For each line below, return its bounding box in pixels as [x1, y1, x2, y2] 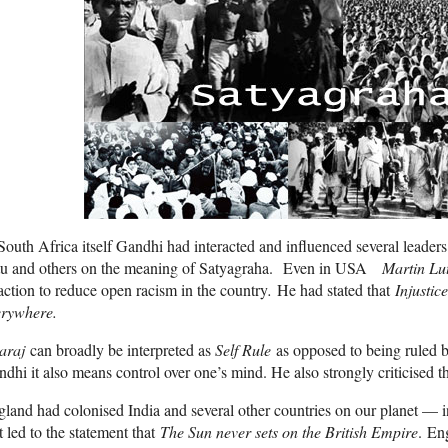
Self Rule [215, 339, 271, 361]
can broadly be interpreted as [25, 339, 215, 361]
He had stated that [277, 279, 390, 301]
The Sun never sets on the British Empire [160, 421, 418, 443]
